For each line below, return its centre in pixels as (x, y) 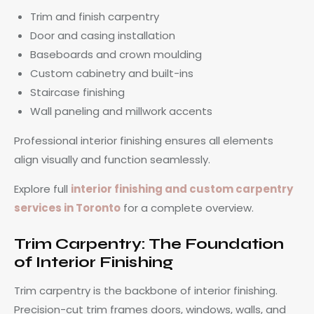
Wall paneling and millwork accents (121, 111)
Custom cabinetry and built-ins (111, 73)
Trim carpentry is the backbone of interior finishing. (146, 290)
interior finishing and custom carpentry (182, 189)
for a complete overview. (187, 207)
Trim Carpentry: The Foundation (149, 244)
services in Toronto (67, 207)
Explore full (42, 189)
